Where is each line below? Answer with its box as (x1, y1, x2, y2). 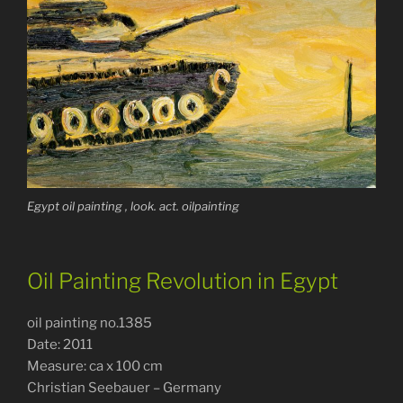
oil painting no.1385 (27, 314, 152, 331)
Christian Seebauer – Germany (27, 379, 221, 396)
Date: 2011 (27, 336, 93, 353)
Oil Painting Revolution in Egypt (27, 267, 338, 294)
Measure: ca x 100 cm (27, 357, 163, 374)
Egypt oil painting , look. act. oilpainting (27, 199, 239, 214)
